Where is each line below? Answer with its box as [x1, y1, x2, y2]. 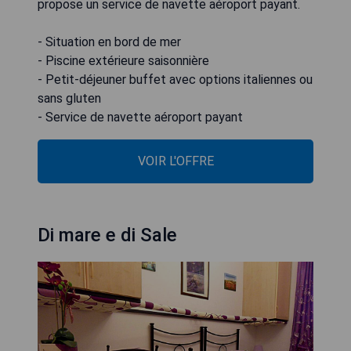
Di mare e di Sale [38, 224, 177, 246]
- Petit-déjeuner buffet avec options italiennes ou [38, 72, 313, 87]
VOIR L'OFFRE [137, 154, 214, 168]
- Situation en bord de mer [38, 34, 181, 49]
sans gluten [38, 91, 101, 106]
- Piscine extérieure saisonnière [38, 53, 209, 68]
